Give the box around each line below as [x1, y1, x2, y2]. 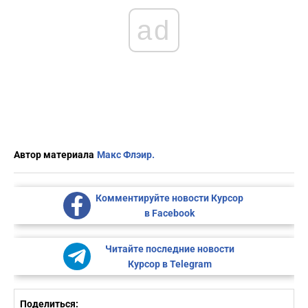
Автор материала [14, 149, 94, 161]
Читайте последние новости [104, 243, 234, 255]
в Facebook [144, 208, 195, 219]
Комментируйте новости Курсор [96, 192, 243, 204]
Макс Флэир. [97, 149, 155, 161]
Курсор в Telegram [127, 258, 212, 270]
